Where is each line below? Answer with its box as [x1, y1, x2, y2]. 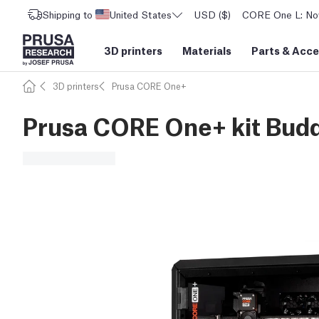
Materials [182, 43, 231, 57]
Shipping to [42, 8, 93, 21]
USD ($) [194, 8, 231, 21]
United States [110, 8, 172, 21]
